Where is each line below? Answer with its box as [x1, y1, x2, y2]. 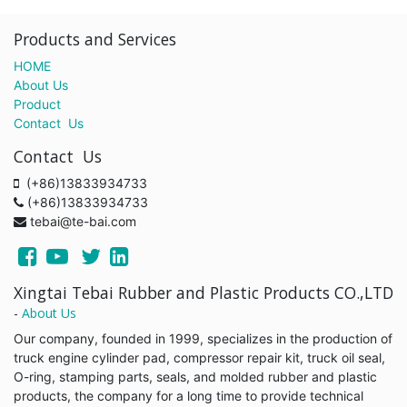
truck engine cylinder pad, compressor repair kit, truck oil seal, [14, 350, 385, 365]
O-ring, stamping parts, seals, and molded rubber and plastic [14, 369, 377, 384]
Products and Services [14, 28, 176, 50]
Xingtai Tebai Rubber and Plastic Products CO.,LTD [14, 282, 393, 303]
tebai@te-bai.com [30, 213, 136, 229]
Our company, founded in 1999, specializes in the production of [14, 331, 392, 346]
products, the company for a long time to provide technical [14, 388, 363, 403]
